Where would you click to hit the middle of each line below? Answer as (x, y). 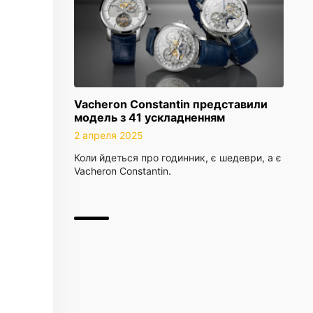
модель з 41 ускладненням (150, 117)
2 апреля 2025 (109, 135)
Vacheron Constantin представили (171, 104)
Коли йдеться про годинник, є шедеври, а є (178, 158)
